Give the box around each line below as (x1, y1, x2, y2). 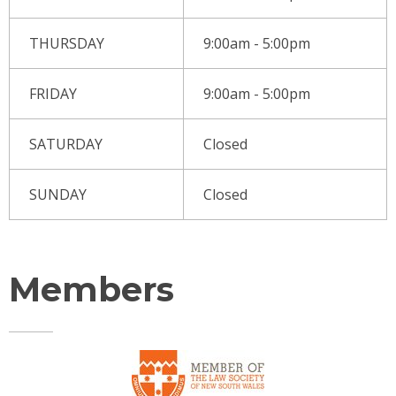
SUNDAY (29, 184, 88, 204)
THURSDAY (29, 33, 105, 53)
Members (9, 268, 174, 310)
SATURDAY (29, 133, 103, 154)
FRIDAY (29, 83, 78, 103)
